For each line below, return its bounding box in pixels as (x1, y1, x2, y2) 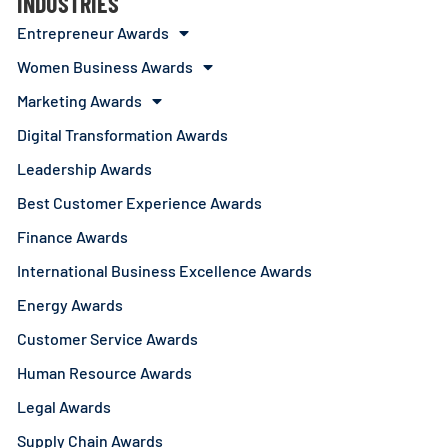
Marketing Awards (17, 91, 143, 111)
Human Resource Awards (17, 363, 193, 383)
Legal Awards (17, 397, 112, 417)
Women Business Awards (17, 57, 194, 77)
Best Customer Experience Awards (17, 193, 263, 213)
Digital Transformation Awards (17, 125, 229, 145)
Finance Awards (17, 227, 129, 247)
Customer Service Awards (17, 329, 199, 349)
